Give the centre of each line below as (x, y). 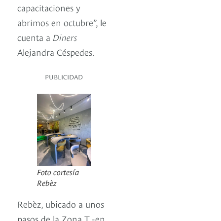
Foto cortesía (58, 171)
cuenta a (35, 37)
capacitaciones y (49, 7)
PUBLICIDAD (64, 77)
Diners (65, 37)
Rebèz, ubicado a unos (61, 203)
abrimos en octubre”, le (62, 22)
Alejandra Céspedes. (56, 52)
